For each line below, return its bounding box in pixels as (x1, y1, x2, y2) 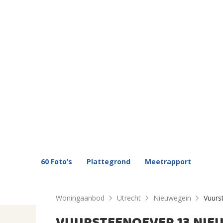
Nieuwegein (153, 193, 191, 203)
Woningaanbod (56, 193, 105, 203)
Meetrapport (145, 157, 191, 167)
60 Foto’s (41, 157, 72, 167)
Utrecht (117, 193, 141, 203)
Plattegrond (87, 157, 130, 167)
